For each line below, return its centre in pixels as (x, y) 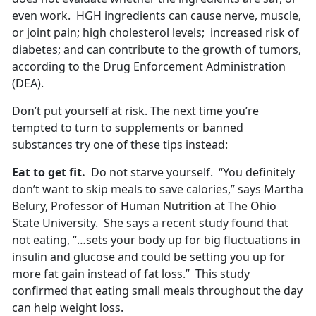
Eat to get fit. (49, 172)
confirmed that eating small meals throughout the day (157, 291)
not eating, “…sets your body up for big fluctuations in (156, 240)
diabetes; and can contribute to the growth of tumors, (157, 50)
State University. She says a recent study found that (150, 223)
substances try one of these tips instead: (120, 145)
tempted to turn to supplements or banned (128, 128)
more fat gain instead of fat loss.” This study (131, 274)
